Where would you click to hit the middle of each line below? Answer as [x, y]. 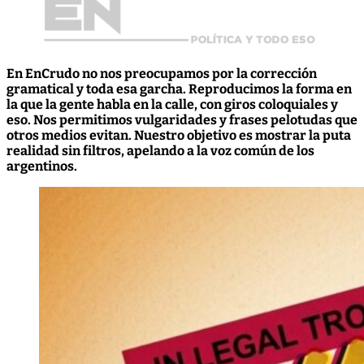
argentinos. [42, 167]
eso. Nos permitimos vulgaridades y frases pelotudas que [182, 120]
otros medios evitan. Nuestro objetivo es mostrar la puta [179, 136]
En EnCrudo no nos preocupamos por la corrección [162, 74]
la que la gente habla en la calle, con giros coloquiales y [172, 105]
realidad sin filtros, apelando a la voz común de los [160, 151]
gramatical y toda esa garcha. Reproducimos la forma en [179, 89]
